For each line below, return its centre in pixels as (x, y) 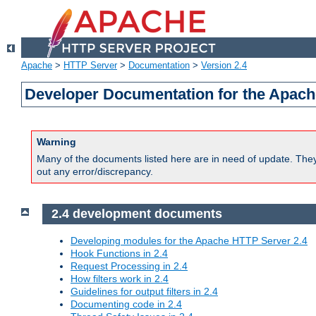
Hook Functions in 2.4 (119, 253)
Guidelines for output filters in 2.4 (144, 291)
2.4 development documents (136, 214)
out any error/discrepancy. (95, 172)
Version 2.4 (224, 66)
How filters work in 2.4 (120, 278)
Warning (56, 142)
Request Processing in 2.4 (129, 266)
